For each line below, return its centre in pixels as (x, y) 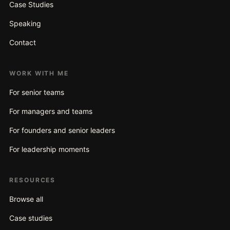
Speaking (25, 24)
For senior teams (37, 92)
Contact (23, 43)
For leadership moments (49, 149)
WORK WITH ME (39, 73)
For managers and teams (51, 111)
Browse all (26, 199)
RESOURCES (33, 180)
